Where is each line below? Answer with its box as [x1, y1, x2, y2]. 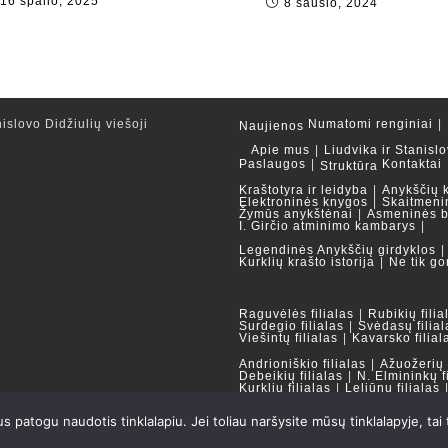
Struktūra [320, 159, 378, 173]
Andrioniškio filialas [239, 357, 366, 371]
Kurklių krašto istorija [239, 255, 375, 269]
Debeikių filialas [239, 369, 343, 383]
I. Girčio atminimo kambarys [239, 219, 416, 233]
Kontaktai [382, 157, 442, 171]
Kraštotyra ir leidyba [239, 183, 368, 197]
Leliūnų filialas [345, 381, 440, 395]
